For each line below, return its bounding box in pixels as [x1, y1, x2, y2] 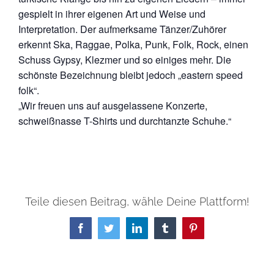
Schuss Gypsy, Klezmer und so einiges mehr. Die [18, 53, 231, 67]
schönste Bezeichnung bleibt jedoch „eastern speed [18, 68, 243, 83]
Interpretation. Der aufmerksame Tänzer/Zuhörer [18, 22, 226, 37]
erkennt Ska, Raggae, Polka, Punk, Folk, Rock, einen [18, 37, 248, 52]
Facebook [85, 223, 123, 233]
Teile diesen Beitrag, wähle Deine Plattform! [25, 195, 249, 209]
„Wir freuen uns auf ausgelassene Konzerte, [18, 98, 207, 113]
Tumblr [169, 223, 198, 233]
